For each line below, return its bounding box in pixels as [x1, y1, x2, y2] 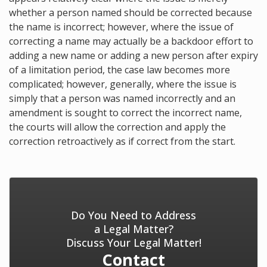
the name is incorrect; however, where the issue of [9, 20, 234, 34]
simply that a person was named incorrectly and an [9, 92, 235, 105]
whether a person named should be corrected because [9, 6, 252, 20]
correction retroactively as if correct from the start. [9, 135, 235, 148]
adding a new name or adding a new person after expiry [9, 49, 258, 63]
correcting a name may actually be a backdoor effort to [9, 35, 253, 48]
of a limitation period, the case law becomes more [9, 63, 230, 77]
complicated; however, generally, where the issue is [9, 77, 237, 91]
